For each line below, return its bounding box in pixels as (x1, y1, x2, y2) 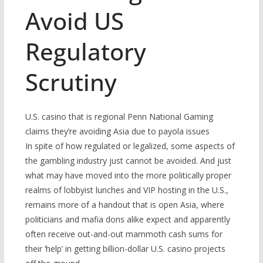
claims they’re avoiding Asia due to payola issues (25, 126, 210, 137)
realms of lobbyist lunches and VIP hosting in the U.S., (25, 184, 228, 196)
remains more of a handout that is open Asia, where (25, 199, 224, 211)
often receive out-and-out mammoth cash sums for (25, 228, 222, 240)
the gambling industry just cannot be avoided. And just (25, 155, 231, 167)
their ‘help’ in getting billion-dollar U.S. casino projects (25, 243, 225, 255)
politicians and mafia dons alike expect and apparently (25, 214, 230, 225)
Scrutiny (25, 66, 117, 99)
